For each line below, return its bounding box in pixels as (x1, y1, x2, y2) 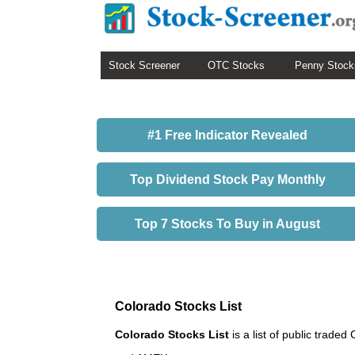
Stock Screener (109, 59, 180, 71)
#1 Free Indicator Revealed (147, 128, 307, 142)
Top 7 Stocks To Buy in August (135, 217, 320, 231)
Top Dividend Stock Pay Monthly (129, 173, 326, 186)
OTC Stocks (208, 59, 265, 71)
